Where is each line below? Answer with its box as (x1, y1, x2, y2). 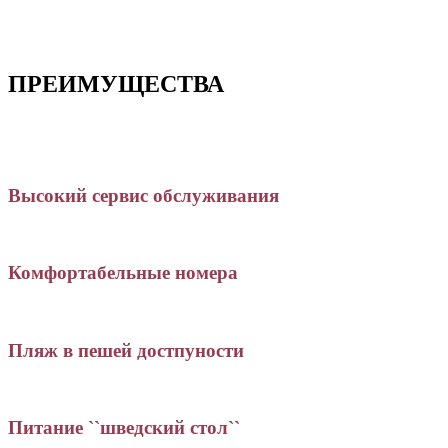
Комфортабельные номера (8, 262, 238, 284)
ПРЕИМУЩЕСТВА (8, 71, 224, 98)
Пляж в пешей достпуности (8, 339, 244, 361)
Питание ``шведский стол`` (8, 417, 240, 439)
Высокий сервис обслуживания (8, 184, 279, 206)
